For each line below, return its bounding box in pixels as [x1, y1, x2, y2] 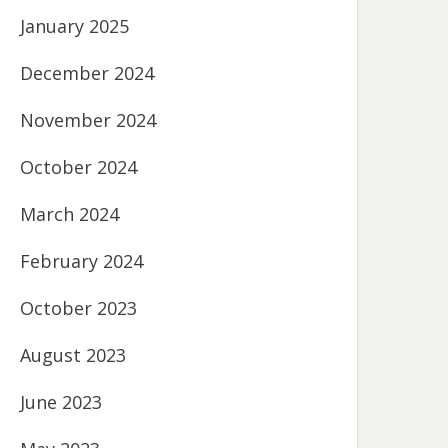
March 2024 [20, 201, 120, 226]
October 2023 [20, 295, 138, 320]
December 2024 [20, 60, 155, 85]
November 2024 [20, 107, 157, 132]
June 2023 [20, 389, 103, 414]
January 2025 [20, 13, 130, 38]
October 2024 [20, 154, 138, 179]
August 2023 [20, 342, 127, 367]
